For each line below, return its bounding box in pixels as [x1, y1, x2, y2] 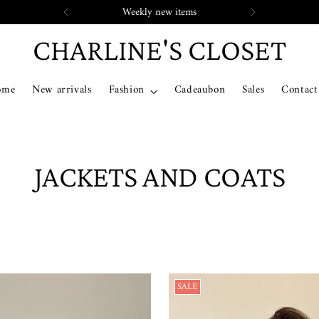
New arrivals [32, 80, 92, 100]
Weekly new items [122, 3, 197, 21]
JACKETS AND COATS [33, 159, 286, 193]
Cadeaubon [174, 80, 226, 100]
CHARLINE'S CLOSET [33, 33, 286, 66]
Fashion [108, 80, 145, 100]
